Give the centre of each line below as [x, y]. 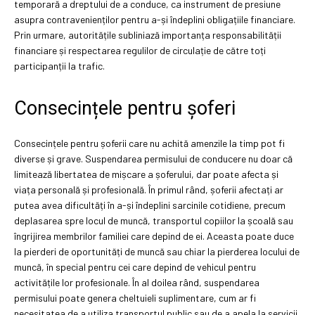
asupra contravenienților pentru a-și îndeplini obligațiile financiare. [155, 19]
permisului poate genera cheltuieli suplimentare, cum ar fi [135, 297]
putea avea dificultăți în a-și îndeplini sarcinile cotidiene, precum [150, 205]
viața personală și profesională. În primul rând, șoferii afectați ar [149, 189]
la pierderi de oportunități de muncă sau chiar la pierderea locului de [157, 251]
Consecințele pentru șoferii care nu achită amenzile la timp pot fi [149, 143]
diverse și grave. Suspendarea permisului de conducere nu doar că [153, 158]
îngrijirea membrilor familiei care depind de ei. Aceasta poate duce [154, 236]
